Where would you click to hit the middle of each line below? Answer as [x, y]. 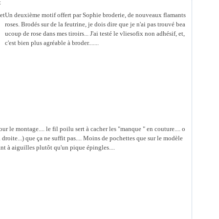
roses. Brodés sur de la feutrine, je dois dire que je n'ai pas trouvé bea [95, 24]
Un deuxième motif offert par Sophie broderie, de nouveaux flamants [95, 15]
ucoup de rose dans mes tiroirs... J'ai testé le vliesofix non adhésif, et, [95, 33]
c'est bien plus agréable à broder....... [52, 43]
